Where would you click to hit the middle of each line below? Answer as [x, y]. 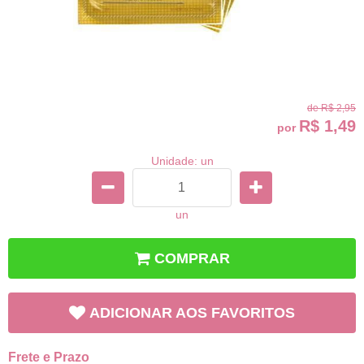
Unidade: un [182, 160]
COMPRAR [192, 258]
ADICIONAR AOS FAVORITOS [192, 312]
